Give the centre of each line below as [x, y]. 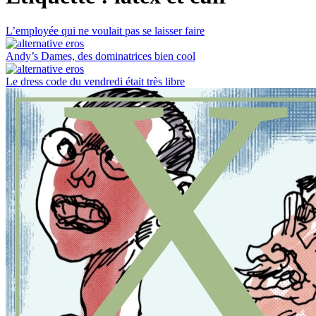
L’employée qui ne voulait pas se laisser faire [105, 30]
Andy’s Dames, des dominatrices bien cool [101, 56]
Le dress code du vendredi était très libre [95, 81]
